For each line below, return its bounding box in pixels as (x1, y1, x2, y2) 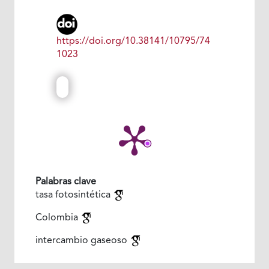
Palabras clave (35, 177, 96, 187)
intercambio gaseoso (35, 235, 130, 246)
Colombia (35, 213, 80, 223)
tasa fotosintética (35, 190, 113, 200)
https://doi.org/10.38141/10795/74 (56, 36, 210, 46)
